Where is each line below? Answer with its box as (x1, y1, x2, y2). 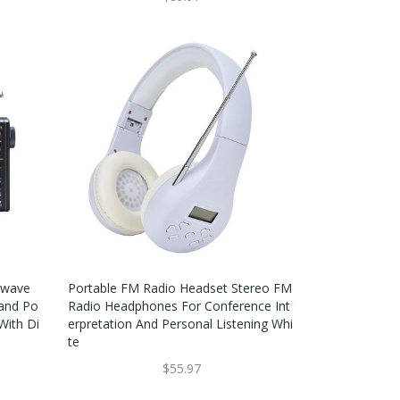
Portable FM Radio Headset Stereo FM (67, 279, 292, 296)
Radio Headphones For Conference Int (67, 296, 290, 314)
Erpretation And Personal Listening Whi (67, 314, 293, 332)
